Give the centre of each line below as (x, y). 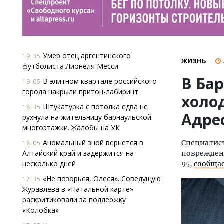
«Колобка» (41, 210)
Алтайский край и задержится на (78, 153)
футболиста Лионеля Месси (70, 66)
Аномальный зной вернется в (92, 143)
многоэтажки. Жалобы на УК (71, 128)
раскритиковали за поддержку (74, 200)
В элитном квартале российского (99, 81)
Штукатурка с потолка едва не (94, 107)
